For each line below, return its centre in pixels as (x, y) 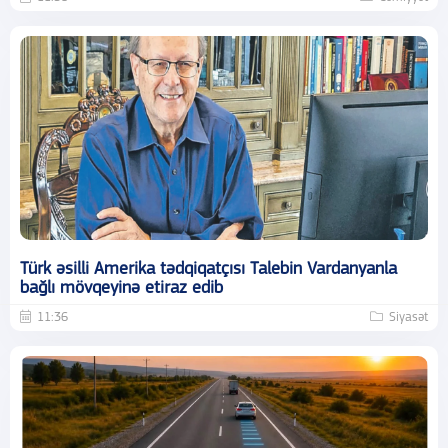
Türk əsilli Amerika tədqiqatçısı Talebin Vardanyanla (208, 269)
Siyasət (408, 317)
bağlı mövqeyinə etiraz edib (121, 288)
